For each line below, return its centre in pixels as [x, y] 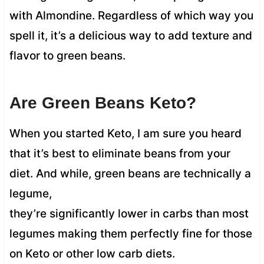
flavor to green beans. [67, 55]
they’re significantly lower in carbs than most [129, 213]
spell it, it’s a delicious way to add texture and [131, 35]
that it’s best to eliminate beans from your [120, 153]
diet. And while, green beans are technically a [130, 173]
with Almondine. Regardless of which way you [131, 15]
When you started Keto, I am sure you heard [125, 133]
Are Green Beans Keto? [103, 103]
